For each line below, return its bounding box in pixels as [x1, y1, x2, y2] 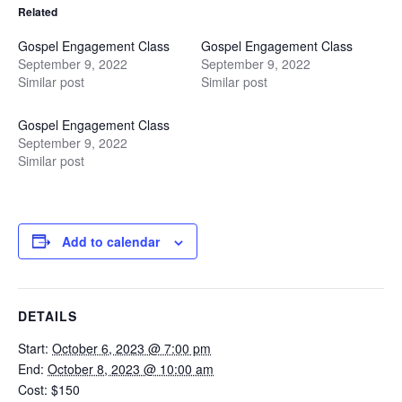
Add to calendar [62, 232, 160, 250]
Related [18, 3, 57, 20]
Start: [18, 338, 48, 357]
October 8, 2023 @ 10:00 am [48, 359, 214, 378]
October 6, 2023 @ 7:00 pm [52, 338, 211, 357]
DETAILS [18, 306, 77, 325]
